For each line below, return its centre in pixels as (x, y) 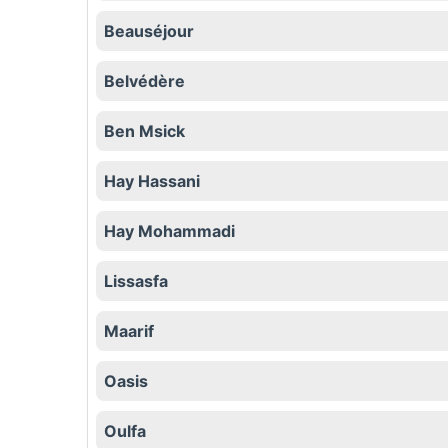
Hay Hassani (152, 181)
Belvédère (144, 81)
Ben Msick (144, 131)
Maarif (129, 331)
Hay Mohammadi (169, 231)
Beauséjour (149, 31)
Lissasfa (136, 281)
